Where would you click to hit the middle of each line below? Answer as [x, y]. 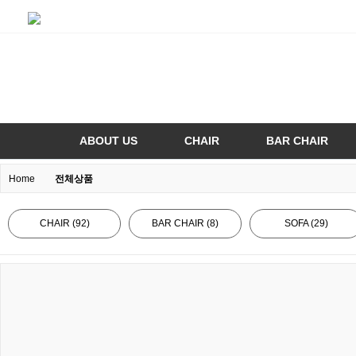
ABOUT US [108, 141]
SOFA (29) [306, 223]
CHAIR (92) [64, 223]
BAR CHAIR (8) [185, 223]
